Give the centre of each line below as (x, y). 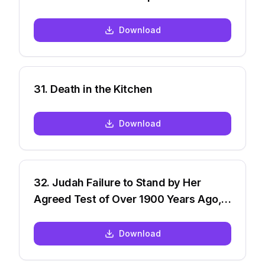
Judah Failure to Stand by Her (127, 182)
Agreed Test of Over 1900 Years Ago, (128, 199)
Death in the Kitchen (101, 89)
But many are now (79, 216)
